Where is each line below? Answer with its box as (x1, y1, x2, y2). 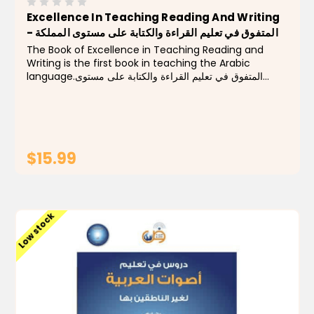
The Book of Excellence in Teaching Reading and (26, 43, 264, 57)
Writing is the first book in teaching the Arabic (26, 56, 250, 71)
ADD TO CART (126, 182, 205, 198)
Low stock (15, 210, 57, 252)
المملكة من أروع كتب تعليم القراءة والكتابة (26, 83, 203, 97)
